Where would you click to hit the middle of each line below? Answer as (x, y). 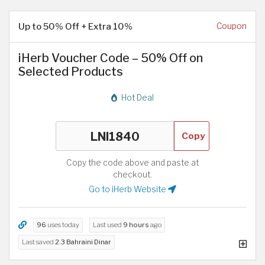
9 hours (136, 225)
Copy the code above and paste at (132, 163)
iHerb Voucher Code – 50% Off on (111, 58)
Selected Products (71, 71)
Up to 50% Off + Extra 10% (75, 26)
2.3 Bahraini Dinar (83, 242)
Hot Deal (137, 98)
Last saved (38, 242)
